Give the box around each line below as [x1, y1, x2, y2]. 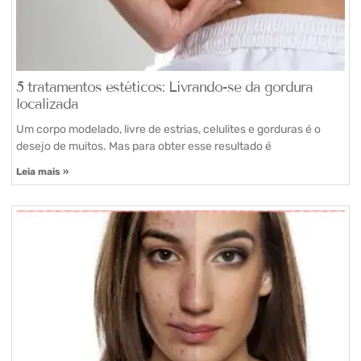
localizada [16, 94, 78, 113]
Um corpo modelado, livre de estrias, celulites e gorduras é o [16, 122, 321, 136]
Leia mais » [16, 165, 68, 177]
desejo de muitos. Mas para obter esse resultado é [16, 139, 272, 153]
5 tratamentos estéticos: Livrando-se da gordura [16, 77, 313, 96]
